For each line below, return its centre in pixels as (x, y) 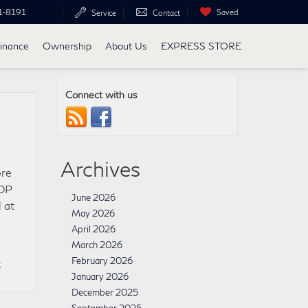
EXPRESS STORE (201, 46)
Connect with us (101, 95)
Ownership (67, 46)
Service (104, 12)
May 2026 (93, 213)
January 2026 (100, 276)
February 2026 (102, 261)
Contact (166, 12)
